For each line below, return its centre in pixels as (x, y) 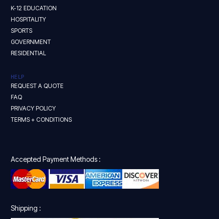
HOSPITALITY (29, 20)
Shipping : (26, 208)
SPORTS (22, 31)
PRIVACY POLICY (33, 109)
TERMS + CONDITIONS (42, 120)
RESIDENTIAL (29, 53)
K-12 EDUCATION (34, 8)
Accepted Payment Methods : (56, 159)
